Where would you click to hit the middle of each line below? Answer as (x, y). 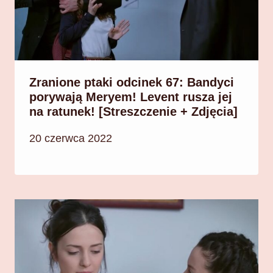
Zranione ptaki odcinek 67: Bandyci (132, 83)
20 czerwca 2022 (71, 138)
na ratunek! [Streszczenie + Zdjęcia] (133, 112)
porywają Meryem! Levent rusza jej (131, 97)
